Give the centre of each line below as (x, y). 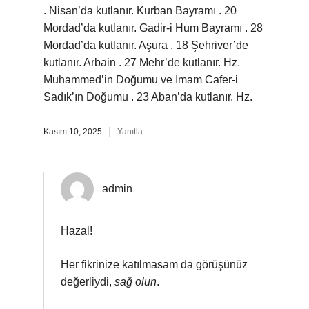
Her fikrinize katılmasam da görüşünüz (154, 265)
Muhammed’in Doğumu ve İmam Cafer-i (141, 80)
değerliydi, (88, 282)
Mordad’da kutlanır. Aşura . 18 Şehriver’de (146, 45)
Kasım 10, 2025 (73, 132)
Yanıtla (130, 132)
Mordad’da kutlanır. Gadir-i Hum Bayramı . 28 (153, 28)
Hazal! (77, 231)
